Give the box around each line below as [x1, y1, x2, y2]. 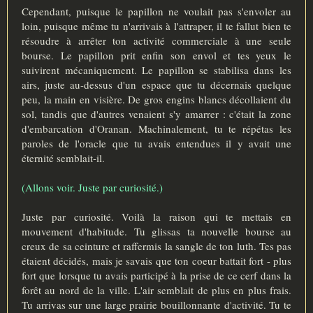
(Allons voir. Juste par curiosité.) [22, 180, 163, 194]
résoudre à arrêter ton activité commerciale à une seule [22, 33, 291, 48]
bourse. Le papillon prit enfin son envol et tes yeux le [22, 48, 291, 62]
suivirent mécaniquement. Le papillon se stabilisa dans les [22, 62, 291, 77]
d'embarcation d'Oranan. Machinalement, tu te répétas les [22, 121, 291, 136]
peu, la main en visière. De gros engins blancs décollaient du [22, 92, 291, 106]
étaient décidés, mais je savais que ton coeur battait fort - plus [22, 253, 291, 268]
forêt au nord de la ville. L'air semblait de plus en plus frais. [22, 282, 291, 297]
